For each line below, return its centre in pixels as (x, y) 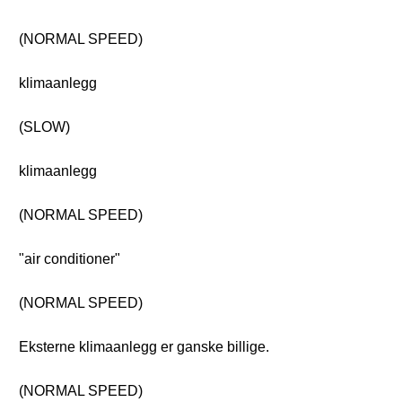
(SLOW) (44, 127)
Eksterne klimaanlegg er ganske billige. (144, 347)
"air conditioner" (70, 259)
